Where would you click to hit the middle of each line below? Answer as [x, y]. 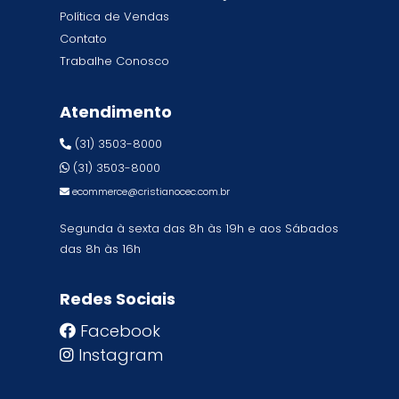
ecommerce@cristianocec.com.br [151, 191]
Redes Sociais [118, 299]
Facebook [121, 331]
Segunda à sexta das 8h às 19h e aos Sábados [199, 228]
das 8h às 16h [101, 249]
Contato [84, 39]
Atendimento [116, 112]
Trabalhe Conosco [115, 61]
